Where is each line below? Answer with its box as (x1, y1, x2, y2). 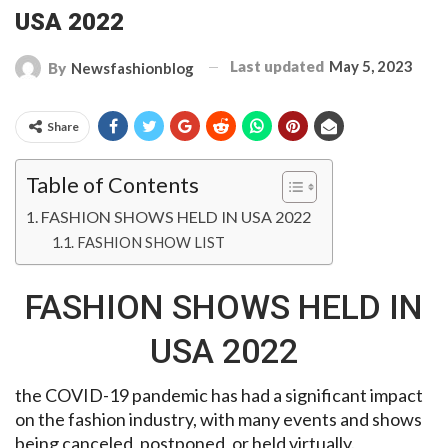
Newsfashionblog (71, 58, 194, 77)
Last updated (230, 56, 327, 75)
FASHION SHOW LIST (76, 233, 225, 251)
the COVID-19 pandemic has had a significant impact (15, 383, 423, 406)
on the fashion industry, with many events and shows (15, 407, 422, 430)
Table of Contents (26, 171, 199, 198)
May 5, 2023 (329, 56, 413, 75)
